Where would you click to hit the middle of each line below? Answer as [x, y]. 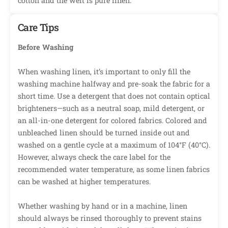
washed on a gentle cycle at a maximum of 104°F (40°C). [114, 145]
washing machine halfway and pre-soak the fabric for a [114, 84]
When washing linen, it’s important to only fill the [104, 72]
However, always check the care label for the [94, 157]
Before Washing [46, 47]
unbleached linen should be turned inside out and [104, 133]
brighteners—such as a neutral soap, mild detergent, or [111, 108]
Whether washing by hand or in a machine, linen [103, 206]
